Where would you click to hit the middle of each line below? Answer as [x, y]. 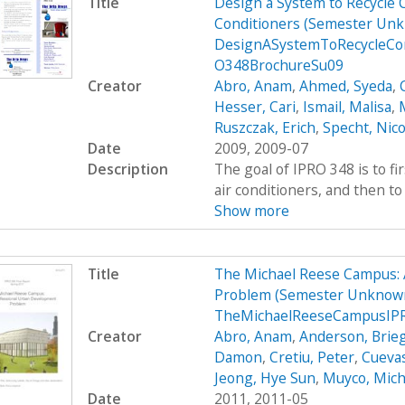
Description [127, 169]
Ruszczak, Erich [264, 127]
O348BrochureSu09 [278, 65]
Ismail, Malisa [347, 106]
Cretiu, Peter [311, 358]
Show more [251, 210]
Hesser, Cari [254, 106]
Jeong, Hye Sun [264, 378]
